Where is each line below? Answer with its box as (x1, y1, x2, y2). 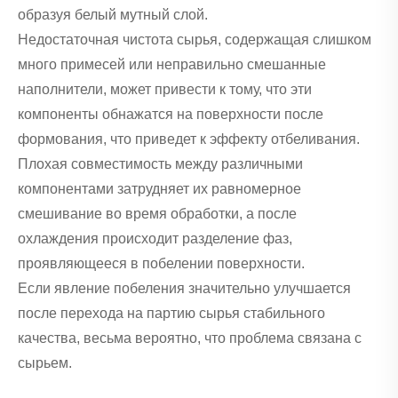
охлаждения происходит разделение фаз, (18, 231, 292, 247)
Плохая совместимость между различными (18, 156, 303, 172)
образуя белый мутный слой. (18, 7, 208, 23)
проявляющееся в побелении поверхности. (18, 256, 305, 272)
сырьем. (18, 355, 72, 371)
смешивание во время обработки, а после (18, 206, 297, 222)
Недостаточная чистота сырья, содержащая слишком (18, 32, 371, 48)
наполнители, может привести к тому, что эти (18, 82, 312, 98)
